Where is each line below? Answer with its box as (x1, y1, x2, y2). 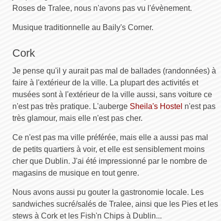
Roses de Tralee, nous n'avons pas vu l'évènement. (12, 3, 192, 12)
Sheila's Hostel (130, 102, 183, 110)
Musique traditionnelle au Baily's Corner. (12, 23, 153, 32)
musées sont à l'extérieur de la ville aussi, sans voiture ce (12, 90, 212, 99)
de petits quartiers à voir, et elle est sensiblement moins (12, 145, 205, 153)
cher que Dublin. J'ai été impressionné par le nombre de (12, 156, 207, 165)
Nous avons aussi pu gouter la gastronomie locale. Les (12, 187, 204, 196)
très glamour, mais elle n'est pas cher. (12, 113, 143, 122)
